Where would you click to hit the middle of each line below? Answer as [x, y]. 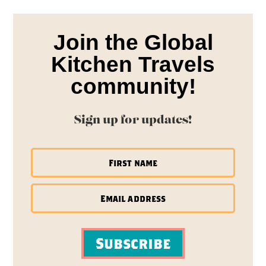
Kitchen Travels [133, 64]
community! [133, 86]
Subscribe [133, 243]
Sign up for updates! [133, 121]
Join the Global [133, 42]
